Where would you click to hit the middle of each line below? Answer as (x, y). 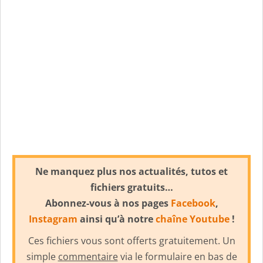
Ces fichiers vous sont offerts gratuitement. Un (131, 240)
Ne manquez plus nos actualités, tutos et (131, 171)
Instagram (53, 219)
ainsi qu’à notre (116, 219)
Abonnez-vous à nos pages (108, 203)
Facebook (193, 203)
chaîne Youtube (192, 219)
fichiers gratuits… (131, 187)
